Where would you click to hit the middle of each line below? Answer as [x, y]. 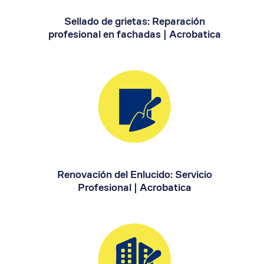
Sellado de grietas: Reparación [134, 21]
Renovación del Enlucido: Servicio [134, 174]
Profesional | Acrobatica [134, 187]
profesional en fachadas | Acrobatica [134, 34]
